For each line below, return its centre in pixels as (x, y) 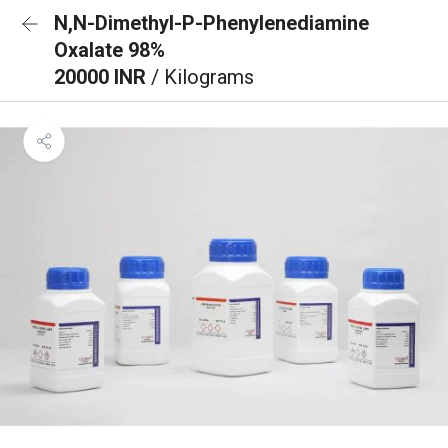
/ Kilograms (202, 77)
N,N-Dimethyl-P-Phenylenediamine (211, 23)
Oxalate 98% (109, 50)
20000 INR (102, 77)
